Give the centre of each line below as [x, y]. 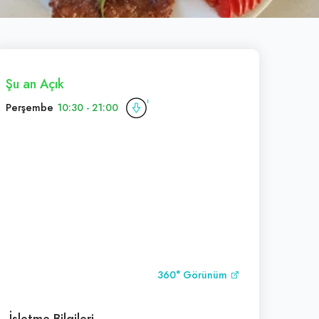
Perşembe [30, 108]
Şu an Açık [35, 83]
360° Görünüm [194, 275]
